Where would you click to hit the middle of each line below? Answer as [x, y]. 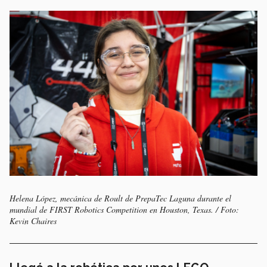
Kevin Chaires [33, 221]
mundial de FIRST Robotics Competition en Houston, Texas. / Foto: [124, 210]
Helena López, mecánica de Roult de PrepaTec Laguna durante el [120, 198]
